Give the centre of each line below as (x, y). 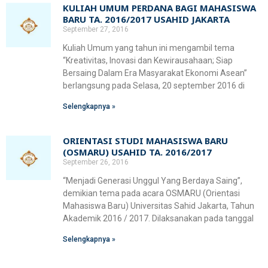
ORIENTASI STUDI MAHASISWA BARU (145, 141)
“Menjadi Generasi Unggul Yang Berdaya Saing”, (153, 181)
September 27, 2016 (96, 29)
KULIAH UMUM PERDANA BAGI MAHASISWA (159, 8)
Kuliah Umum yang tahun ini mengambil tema (149, 48)
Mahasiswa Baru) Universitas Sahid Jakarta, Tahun (159, 206)
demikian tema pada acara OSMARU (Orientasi (151, 193)
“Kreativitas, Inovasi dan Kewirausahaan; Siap (148, 60)
